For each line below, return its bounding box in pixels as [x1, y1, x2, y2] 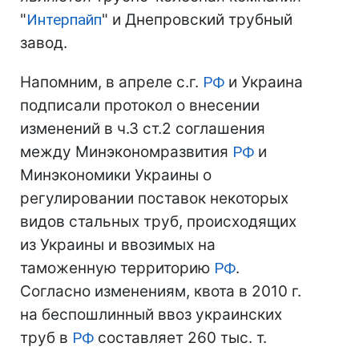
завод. [20, 34, 67, 52]
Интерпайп [26, 10, 102, 29]
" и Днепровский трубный [102, 10, 292, 29]
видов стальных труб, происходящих [20, 212, 296, 231]
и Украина [224, 73, 303, 91]
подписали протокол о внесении [20, 96, 260, 115]
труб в [20, 329, 72, 347]
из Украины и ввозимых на [20, 236, 216, 254]
